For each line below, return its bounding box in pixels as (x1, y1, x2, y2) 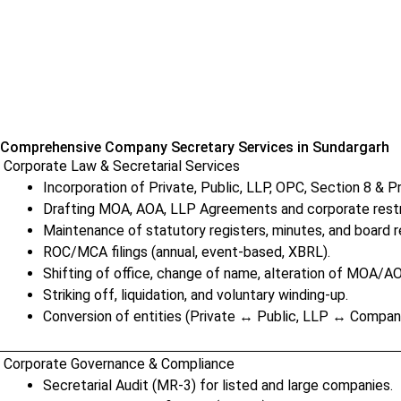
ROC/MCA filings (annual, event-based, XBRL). (43, 243, 330, 260)
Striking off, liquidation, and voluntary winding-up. (43, 286, 348, 303)
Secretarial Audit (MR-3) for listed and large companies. (43, 377, 393, 394)
